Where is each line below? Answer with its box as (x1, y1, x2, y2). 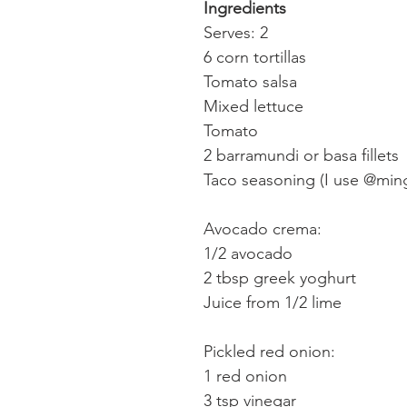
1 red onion (203, 365, 287, 386)
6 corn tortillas (203, 46, 306, 67)
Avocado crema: (203, 218, 322, 239)
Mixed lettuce (203, 95, 303, 116)
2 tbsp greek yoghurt (203, 267, 356, 288)
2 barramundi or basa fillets (203, 144, 399, 165)
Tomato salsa (203, 71, 297, 92)
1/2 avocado (203, 243, 293, 263)
